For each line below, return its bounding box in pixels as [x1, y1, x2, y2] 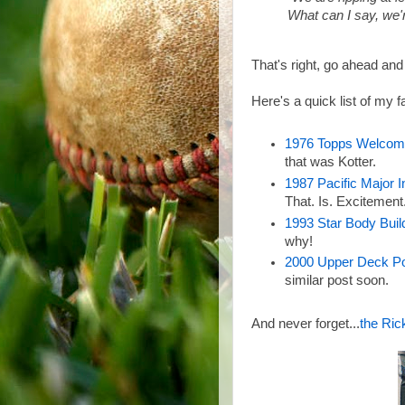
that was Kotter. [285, 155, 377, 170]
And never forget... [251, 316, 360, 331]
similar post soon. [285, 273, 390, 288]
